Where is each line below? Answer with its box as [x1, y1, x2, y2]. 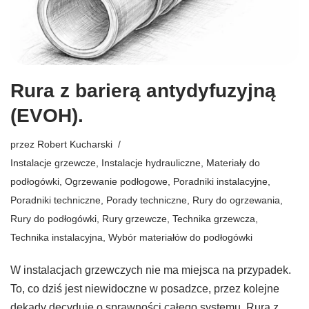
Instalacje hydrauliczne [101, 157, 201, 169]
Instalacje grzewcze [10, 157, 96, 169]
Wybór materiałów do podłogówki [108, 232, 252, 243]
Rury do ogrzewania [192, 195, 280, 206]
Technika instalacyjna [10, 232, 103, 243]
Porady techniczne [106, 195, 187, 206]
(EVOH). [10, 105, 83, 127]
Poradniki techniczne [10, 195, 101, 206]
